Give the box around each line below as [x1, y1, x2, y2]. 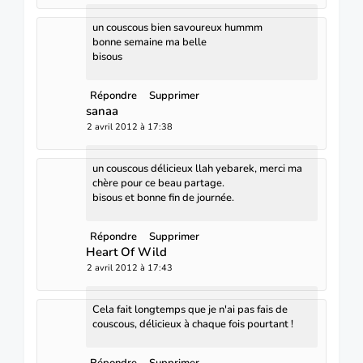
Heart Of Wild [86, 243, 167, 260]
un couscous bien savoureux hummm [92, 19, 263, 35]
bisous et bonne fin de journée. [92, 190, 234, 205]
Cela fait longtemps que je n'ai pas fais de [92, 301, 288, 317]
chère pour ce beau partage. [92, 175, 224, 190]
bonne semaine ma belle [92, 34, 207, 49]
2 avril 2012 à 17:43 [87, 261, 173, 274]
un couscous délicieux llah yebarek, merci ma [92, 160, 302, 176]
